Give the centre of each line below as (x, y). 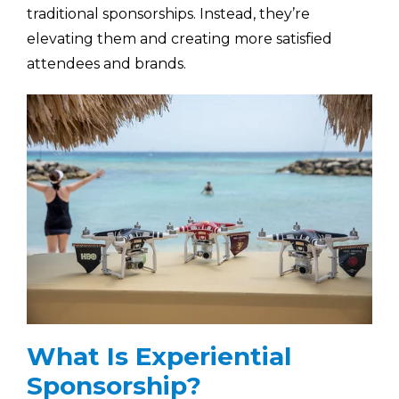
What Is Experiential (159, 356)
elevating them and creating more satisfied (179, 38)
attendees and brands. (106, 63)
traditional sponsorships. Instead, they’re (168, 13)
